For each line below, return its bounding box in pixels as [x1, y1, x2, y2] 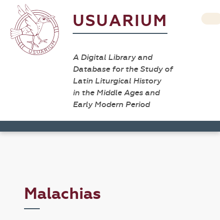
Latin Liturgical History [73, 76, 161, 85]
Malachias [24, 184, 101, 203]
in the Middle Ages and [73, 88, 160, 97]
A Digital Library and [73, 53, 152, 62]
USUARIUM [73, 11, 167, 30]
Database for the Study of [73, 64, 173, 74]
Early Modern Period [73, 100, 150, 109]
